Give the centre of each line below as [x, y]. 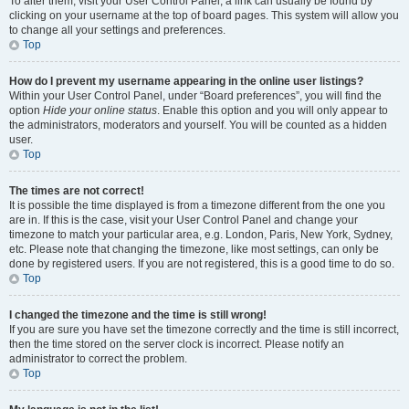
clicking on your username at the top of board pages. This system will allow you [204, 16]
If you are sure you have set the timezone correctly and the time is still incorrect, [204, 330]
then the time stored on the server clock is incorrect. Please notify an [177, 344]
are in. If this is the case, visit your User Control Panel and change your [184, 220]
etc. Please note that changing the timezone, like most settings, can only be [194, 249]
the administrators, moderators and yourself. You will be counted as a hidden [198, 125]
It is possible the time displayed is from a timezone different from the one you [197, 205]
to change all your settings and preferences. [117, 30]
